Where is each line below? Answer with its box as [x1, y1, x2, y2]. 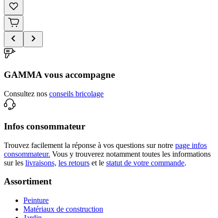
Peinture [23, 196, 49, 204]
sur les [4, 158, 23, 167]
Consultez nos [4, 90, 47, 98]
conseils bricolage [49, 90, 104, 98]
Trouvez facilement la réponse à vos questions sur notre [4, 141, 173, 149]
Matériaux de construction [23, 204, 103, 213]
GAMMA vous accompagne [4, 70, 115, 80]
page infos [175, 141, 207, 149]
